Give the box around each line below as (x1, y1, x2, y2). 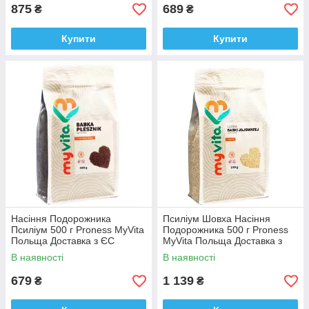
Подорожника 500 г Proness (163, 224, 288, 235)
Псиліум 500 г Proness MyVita (11, 224, 144, 235)
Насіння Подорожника (11, 213, 111, 224)
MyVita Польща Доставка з (163, 235, 282, 246)
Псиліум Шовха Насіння (163, 213, 270, 224)
